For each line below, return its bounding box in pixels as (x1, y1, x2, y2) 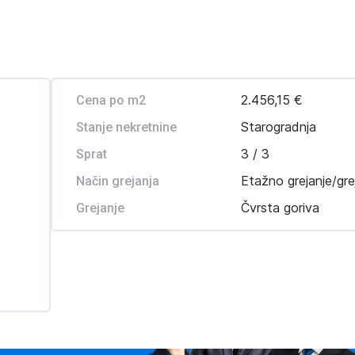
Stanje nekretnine (75, 120, 177, 135)
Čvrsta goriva (241, 200, 320, 216)
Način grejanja (75, 174, 159, 189)
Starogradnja (241, 119, 317, 135)
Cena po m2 (75, 93, 146, 108)
